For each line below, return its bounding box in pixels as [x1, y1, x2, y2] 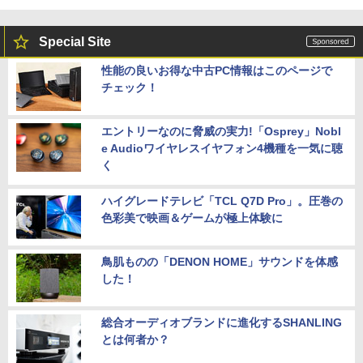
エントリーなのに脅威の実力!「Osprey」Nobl [101, 125, 341, 139]
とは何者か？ [101, 333, 169, 347]
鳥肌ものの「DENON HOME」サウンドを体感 [101, 255, 338, 269]
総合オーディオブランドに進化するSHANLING [101, 316, 342, 330]
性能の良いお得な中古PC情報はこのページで [101, 64, 332, 78]
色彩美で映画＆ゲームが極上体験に [101, 211, 283, 225]
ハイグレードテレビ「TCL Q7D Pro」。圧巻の [101, 194, 343, 208]
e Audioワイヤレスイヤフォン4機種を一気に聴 [101, 142, 343, 156]
